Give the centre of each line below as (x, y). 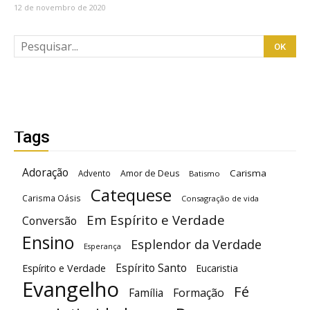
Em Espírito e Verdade (156, 220)
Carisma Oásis (52, 198)
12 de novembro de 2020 (60, 7)
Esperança (102, 246)
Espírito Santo (151, 268)
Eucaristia (217, 268)
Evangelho (71, 289)
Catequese (131, 195)
